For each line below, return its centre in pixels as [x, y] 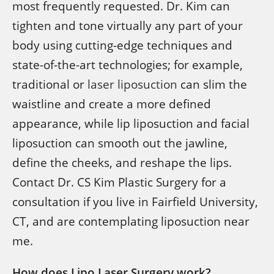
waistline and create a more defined [112, 104]
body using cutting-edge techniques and [122, 45]
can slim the [212, 84]
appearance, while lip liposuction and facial [131, 123]
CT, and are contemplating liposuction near [131, 221]
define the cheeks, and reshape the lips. [122, 162]
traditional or [50, 84]
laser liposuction [132, 84]
